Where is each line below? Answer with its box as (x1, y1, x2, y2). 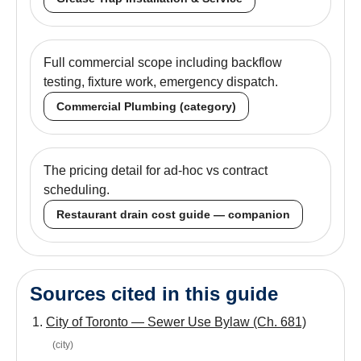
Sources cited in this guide (30, 282, 278, 305)
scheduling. (44, 182, 110, 197)
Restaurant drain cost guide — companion (56, 207, 290, 221)
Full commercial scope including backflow (44, 55, 282, 69)
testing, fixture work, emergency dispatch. (44, 74, 278, 89)
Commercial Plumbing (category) (56, 99, 236, 113)
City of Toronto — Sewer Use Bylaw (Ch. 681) (46, 314, 306, 329)
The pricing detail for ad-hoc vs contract (44, 163, 268, 177)
